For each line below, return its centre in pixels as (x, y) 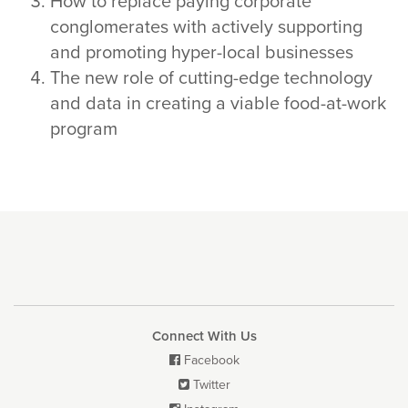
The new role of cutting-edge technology (211, 79)
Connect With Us (204, 337)
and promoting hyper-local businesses (202, 53)
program (86, 130)
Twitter (211, 385)
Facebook (211, 361)
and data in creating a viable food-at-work (218, 104)
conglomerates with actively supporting (206, 28)
